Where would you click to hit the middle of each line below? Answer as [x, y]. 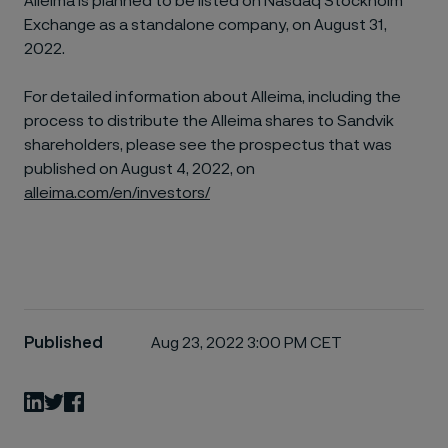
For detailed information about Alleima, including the [212, 96]
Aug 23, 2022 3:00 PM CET [246, 342]
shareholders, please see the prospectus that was [208, 144]
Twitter [91, 400]
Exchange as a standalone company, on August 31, [205, 24]
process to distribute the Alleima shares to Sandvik [209, 120]
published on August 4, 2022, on [139, 168]
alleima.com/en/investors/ [117, 192]
